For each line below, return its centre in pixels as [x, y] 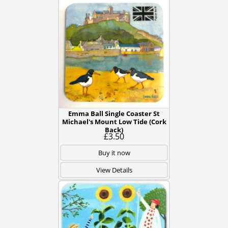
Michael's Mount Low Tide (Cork [114, 122]
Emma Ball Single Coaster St [114, 113]
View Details [114, 170]
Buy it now [114, 153]
